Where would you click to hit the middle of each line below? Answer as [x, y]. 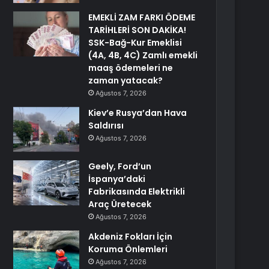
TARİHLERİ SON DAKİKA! [138, 30]
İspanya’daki [117, 179]
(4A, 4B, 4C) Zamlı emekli [143, 55]
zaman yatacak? [126, 80]
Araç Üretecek [120, 204]
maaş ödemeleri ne [131, 68]
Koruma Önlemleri [128, 249]
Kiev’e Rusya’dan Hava [138, 113]
